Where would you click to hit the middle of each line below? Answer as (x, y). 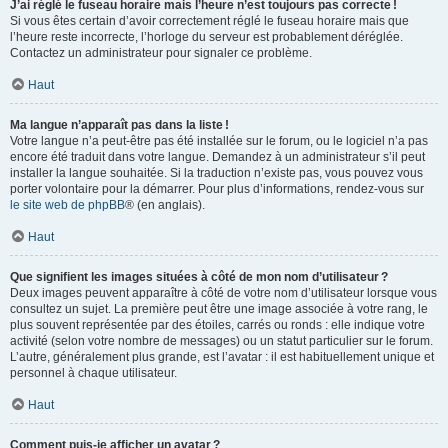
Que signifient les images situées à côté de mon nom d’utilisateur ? (199, 277)
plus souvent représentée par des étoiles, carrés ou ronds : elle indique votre (217, 325)
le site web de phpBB (67, 205)
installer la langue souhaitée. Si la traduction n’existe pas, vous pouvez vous (216, 173)
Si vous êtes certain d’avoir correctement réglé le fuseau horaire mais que (209, 21)
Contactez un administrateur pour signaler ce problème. (161, 53)
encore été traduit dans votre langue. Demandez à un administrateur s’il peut (217, 157)
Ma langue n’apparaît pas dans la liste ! (119, 125)
